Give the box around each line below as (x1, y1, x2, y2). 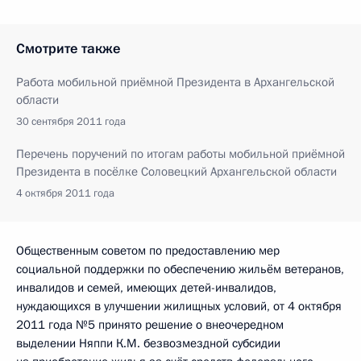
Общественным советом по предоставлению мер (16, 243, 280, 259)
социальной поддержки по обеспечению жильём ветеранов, (16, 261, 344, 277)
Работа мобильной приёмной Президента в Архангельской (16, 74, 334, 90)
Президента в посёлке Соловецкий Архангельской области (16, 164, 337, 180)
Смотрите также (16, 39, 121, 58)
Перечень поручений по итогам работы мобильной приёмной (16, 146, 345, 162)
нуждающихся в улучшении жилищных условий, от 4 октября (16, 298, 342, 314)
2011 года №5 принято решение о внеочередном (16, 317, 284, 333)
